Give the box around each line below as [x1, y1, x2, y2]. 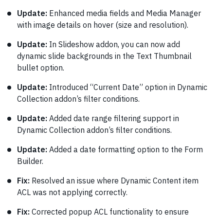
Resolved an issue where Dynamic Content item [30, 175, 199, 185]
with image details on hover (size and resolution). [17, 19, 188, 30]
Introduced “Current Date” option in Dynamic [47, 82, 207, 92]
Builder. [17, 156, 43, 166]
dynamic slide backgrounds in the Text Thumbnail [17, 51, 192, 61]
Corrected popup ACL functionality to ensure [30, 206, 189, 217]
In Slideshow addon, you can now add [47, 39, 180, 49]
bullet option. [17, 62, 64, 73]
